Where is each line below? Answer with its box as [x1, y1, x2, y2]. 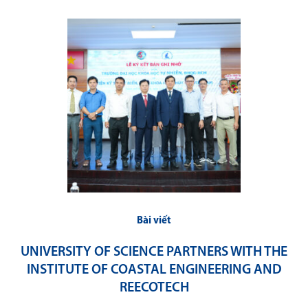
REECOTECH [119, 280, 189, 295]
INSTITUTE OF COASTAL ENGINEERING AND [26, 263, 282, 277]
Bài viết [137, 215, 171, 226]
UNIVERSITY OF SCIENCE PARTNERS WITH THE [21, 245, 287, 259]
